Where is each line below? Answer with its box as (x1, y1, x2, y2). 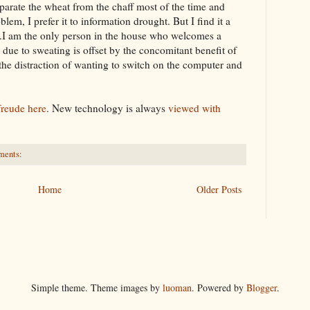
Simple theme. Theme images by (30, 280, 163, 294)
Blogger (246, 280, 277, 294)
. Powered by (191, 280, 246, 294)
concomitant (139, 42, 192, 57)
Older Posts (197, 182, 241, 196)
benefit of (192, 42, 237, 57)
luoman (162, 280, 192, 294)
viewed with (168, 100, 221, 115)
